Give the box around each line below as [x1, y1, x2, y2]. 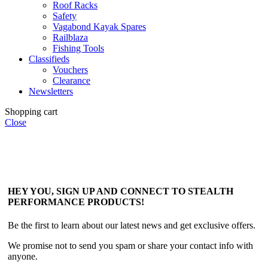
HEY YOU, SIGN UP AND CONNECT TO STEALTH [8, 186, 233, 197]
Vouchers [53, 64, 88, 75]
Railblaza [53, 32, 88, 42]
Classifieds [29, 53, 69, 64]
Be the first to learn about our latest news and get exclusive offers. [8, 220, 255, 231]
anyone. [8, 251, 38, 262]
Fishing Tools [53, 42, 104, 53]
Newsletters [29, 86, 73, 96]
